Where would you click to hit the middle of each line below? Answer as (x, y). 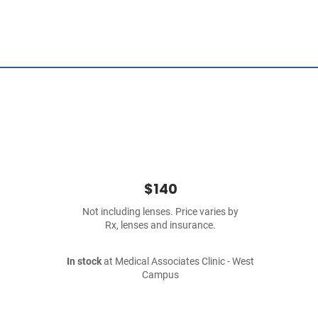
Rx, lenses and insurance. (160, 225)
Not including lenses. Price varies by (160, 212)
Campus (160, 275)
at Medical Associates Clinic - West (178, 262)
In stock (84, 262)
